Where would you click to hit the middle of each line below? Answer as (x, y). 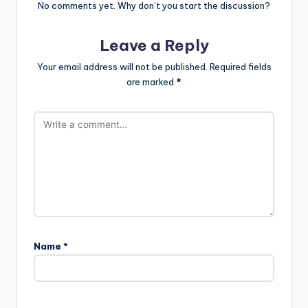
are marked (151, 82)
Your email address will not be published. (122, 67)
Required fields (240, 67)
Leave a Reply (154, 45)
